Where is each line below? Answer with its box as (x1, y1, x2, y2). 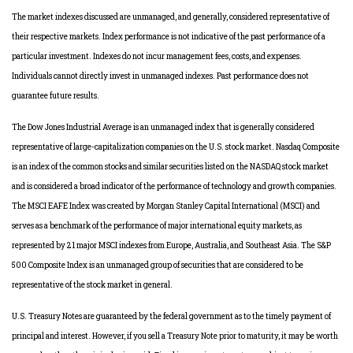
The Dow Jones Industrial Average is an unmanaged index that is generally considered (12, 122, 314, 132)
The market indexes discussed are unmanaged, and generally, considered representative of (12, 12, 329, 22)
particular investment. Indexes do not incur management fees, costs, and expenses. (12, 51, 302, 61)
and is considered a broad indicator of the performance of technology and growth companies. (12, 181, 336, 191)
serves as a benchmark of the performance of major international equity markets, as (12, 221, 302, 231)
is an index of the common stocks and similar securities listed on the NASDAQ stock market (12, 162, 329, 172)
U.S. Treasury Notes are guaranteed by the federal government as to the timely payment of (12, 311, 331, 321)
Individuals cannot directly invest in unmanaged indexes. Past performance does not (12, 71, 309, 81)
